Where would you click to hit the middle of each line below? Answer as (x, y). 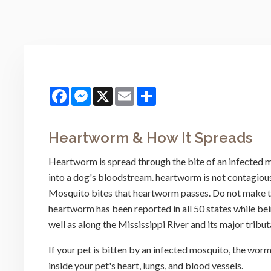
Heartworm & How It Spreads (150, 137)
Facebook (90, 91)
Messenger (114, 91)
